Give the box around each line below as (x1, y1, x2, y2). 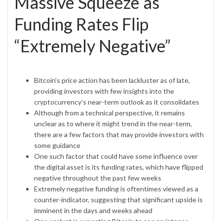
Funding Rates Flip (14, 14, 148, 35)
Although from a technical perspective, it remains (34, 109, 185, 117)
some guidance (34, 141, 80, 150)
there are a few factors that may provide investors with (34, 130, 204, 139)
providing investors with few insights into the (34, 87, 174, 96)
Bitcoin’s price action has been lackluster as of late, (34, 76, 190, 85)
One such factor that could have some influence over (34, 152, 198, 161)
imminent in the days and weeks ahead (34, 206, 152, 215)
